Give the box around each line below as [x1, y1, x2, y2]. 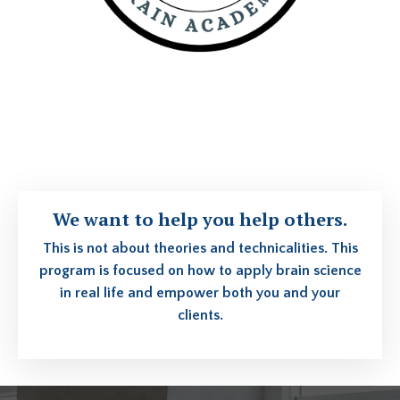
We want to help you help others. [53, 207, 347, 232]
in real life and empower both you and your [60, 285, 340, 302]
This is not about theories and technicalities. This [42, 240, 358, 257]
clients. [177, 307, 223, 324]
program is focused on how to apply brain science [38, 262, 362, 279]
